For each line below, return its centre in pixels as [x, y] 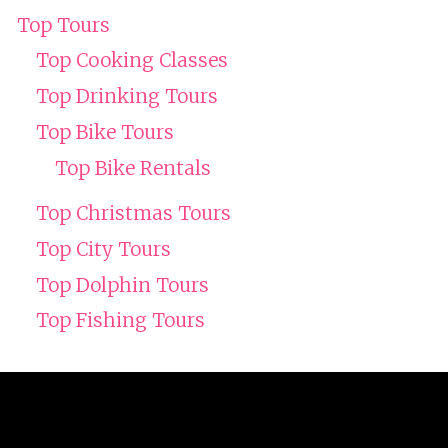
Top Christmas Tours [133, 213]
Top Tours [63, 24]
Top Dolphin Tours [122, 284]
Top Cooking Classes [131, 60]
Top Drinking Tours [126, 96]
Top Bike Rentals [132, 167]
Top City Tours [103, 248]
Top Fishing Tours [120, 320]
